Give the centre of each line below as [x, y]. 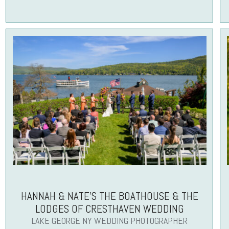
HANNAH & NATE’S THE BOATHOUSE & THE [109, 196]
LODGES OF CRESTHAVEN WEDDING [109, 209]
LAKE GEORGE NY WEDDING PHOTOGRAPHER [109, 221]
